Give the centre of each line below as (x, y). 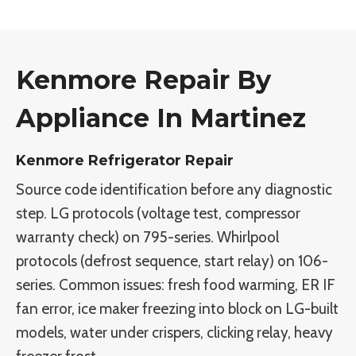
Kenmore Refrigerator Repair (125, 161)
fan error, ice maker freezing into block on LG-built (177, 309)
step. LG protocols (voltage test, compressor (158, 214)
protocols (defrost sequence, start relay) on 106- (172, 261)
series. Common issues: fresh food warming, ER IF (176, 285)
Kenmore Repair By (143, 80)
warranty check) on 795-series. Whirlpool (147, 238)
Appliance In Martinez (161, 118)
